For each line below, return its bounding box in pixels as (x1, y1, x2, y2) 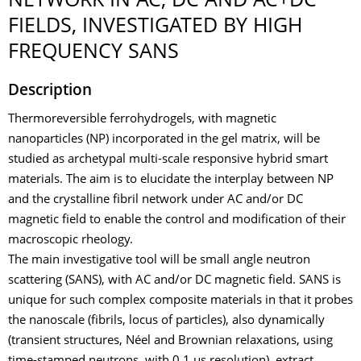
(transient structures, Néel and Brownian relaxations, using (8, 335, 333, 347)
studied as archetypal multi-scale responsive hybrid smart (8, 154, 328, 166)
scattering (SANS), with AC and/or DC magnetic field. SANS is (8, 275, 341, 287)
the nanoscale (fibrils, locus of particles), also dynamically (8, 315, 325, 327)
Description (8, 84, 92, 99)
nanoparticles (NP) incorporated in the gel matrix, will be (8, 134, 320, 146)
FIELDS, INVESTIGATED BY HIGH (8, 18, 302, 37)
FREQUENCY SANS (8, 44, 179, 63)
